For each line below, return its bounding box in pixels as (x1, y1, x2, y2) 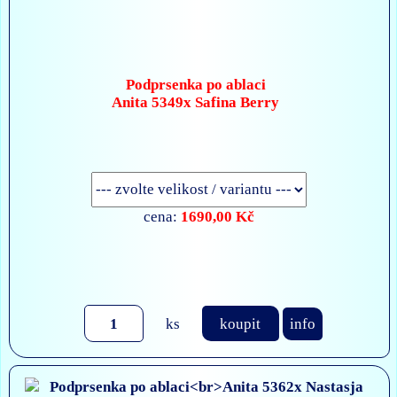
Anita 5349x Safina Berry (112, 93, 280, 111)
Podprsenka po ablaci (125, 75, 266, 93)
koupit (220, 314, 261, 332)
